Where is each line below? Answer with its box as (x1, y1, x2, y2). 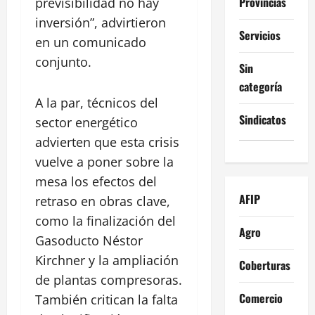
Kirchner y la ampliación (35, 252, 179, 269)
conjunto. (35, 53, 91, 71)
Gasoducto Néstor (35, 232, 143, 250)
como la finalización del (35, 212, 176, 230)
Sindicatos (238, 110, 286, 128)
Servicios (238, 26, 281, 44)
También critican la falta (35, 291, 178, 309)
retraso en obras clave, (35, 193, 170, 210)
